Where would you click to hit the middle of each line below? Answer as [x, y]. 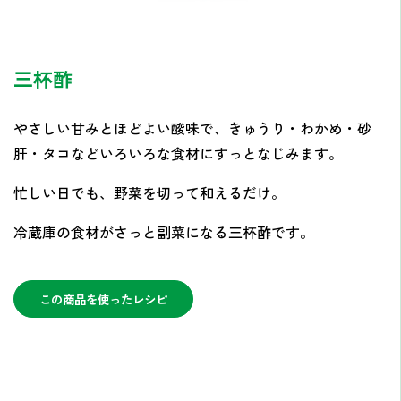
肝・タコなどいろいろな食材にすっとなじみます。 [178, 153]
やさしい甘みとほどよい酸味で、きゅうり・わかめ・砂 [192, 128]
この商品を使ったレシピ [103, 299]
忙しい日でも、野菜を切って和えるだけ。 [149, 192]
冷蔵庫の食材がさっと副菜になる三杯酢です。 [164, 231]
